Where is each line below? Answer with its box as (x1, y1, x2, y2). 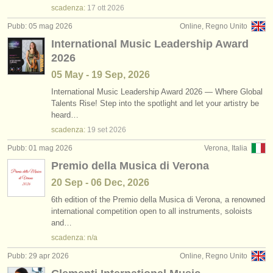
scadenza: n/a (51, 233, 97, 242)
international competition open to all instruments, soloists (51, 207, 252, 216)
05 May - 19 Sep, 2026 (51, 69, 150, 80)
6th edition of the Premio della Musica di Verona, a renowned (51, 195, 265, 204)
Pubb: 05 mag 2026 (7, 22, 73, 30)
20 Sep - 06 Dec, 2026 (51, 177, 149, 188)
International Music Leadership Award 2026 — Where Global (51, 87, 263, 96)
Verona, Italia (204, 144, 247, 152)
